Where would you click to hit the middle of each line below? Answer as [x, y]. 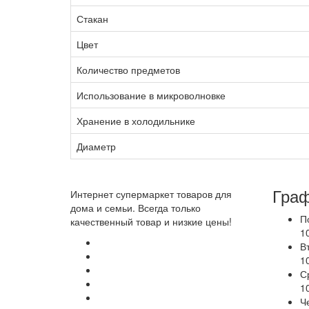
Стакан [92, 19]
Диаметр [96, 146]
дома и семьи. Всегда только [136, 208]
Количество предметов [128, 70]
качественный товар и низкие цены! [151, 221]
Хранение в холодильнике [136, 121]
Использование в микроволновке [151, 95]
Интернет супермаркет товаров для [151, 194]
